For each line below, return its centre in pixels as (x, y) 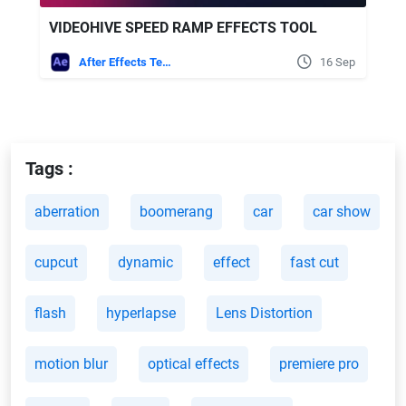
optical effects (193, 363)
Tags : (49, 168)
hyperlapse (141, 313)
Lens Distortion (264, 313)
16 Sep (338, 62)
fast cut (314, 262)
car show (342, 211)
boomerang (176, 211)
